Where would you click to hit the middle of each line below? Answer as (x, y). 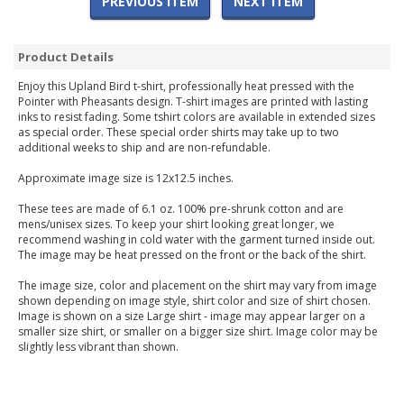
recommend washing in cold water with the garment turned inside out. (197, 240)
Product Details (66, 57)
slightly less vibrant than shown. (98, 347)
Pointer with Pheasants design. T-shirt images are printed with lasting (193, 102)
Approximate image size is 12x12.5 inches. (126, 179)
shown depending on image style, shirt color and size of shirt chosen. (194, 301)
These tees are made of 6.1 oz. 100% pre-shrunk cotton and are (181, 209)
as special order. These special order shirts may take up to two (179, 133)
